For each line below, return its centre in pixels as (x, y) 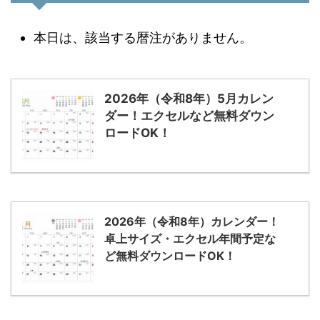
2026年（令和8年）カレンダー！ (192, 221)
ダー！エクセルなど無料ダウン (189, 116)
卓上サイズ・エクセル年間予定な (190, 239)
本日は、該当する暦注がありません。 (143, 37)
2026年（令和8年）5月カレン (189, 99)
